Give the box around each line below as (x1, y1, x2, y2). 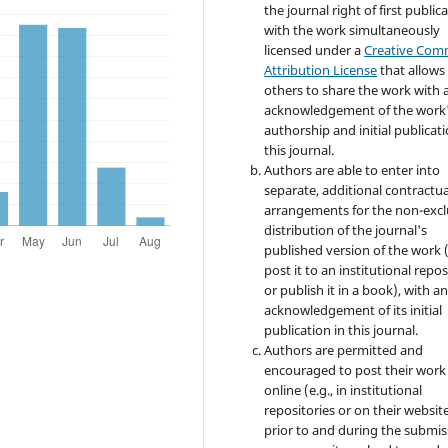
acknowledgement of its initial (264, 300, 443, 319)
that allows (377, 60, 446, 79)
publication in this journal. (264, 320, 419, 339)
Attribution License (264, 60, 378, 79)
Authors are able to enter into (264, 160, 441, 179)
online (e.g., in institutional (264, 380, 423, 399)
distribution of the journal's (264, 220, 428, 239)
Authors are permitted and (264, 340, 424, 359)
